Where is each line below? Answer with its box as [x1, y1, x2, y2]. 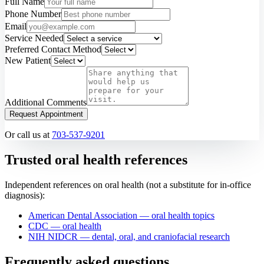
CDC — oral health [28, 220, 101, 231]
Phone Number [5, 9, 61, 19]
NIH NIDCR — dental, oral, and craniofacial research [28, 231, 230, 242]
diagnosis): [5, 190, 45, 200]
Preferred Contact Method [5, 44, 101, 55]
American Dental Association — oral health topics [28, 210, 214, 220]
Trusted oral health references [5, 152, 187, 168]
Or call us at [5, 130, 49, 140]
